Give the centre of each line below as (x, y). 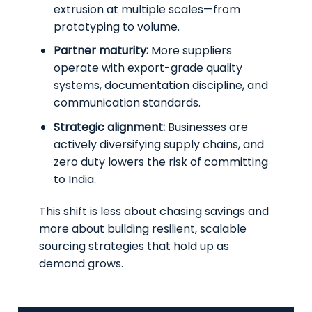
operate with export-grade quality (148, 68)
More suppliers (190, 51)
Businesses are (206, 127)
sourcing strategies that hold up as (134, 246)
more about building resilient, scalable (143, 228)
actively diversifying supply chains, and (159, 144)
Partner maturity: (101, 51)
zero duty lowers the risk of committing (161, 162)
